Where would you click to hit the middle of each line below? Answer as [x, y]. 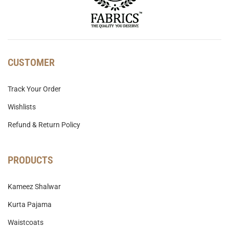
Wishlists [22, 107]
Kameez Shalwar [34, 187]
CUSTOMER [31, 63]
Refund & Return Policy [44, 125]
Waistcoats [26, 223]
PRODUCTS [30, 160]
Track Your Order [34, 89]
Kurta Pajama [30, 205]
